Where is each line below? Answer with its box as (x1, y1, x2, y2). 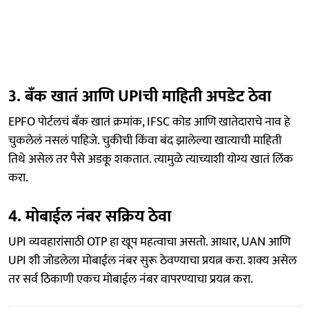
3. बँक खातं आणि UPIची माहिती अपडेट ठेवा (8, 82, 271, 110)
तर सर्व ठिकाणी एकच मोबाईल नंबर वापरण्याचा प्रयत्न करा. (8, 268, 253, 290)
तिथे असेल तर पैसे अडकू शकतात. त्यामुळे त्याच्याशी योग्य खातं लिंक (8, 148, 293, 170)
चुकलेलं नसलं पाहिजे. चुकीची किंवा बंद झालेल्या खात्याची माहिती (8, 130, 281, 151)
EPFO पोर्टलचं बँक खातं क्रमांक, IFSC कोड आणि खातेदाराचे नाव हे (8, 111, 290, 132)
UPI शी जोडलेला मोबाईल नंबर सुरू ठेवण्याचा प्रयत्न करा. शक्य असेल (8, 250, 297, 271)
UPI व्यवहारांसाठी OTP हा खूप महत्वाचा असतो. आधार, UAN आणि (8, 231, 290, 252)
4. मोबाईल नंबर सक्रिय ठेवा (8, 202, 171, 230)
